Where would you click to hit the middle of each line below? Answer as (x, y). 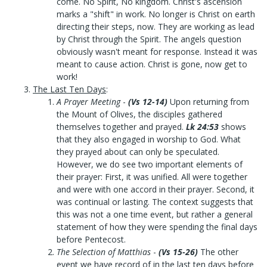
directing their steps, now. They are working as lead (156, 27)
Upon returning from (208, 102)
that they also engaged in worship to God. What (149, 139)
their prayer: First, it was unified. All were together (152, 177)
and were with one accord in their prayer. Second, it (156, 189)
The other (218, 252)
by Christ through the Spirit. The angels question (149, 39)
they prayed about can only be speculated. (138, 152)
